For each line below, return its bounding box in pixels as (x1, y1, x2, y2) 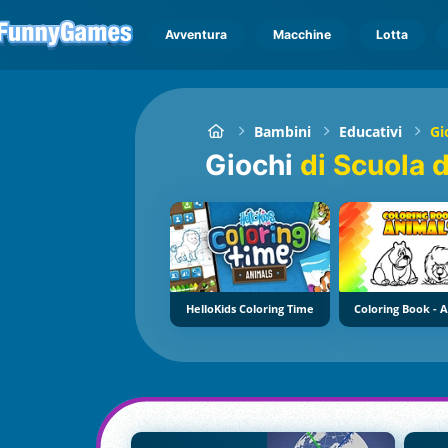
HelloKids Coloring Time (186, 302, 315, 317)
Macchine (272, 27, 331, 42)
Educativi (339, 121, 403, 141)
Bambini (254, 121, 312, 141)
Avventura (165, 27, 228, 42)
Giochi (227, 148, 294, 183)
